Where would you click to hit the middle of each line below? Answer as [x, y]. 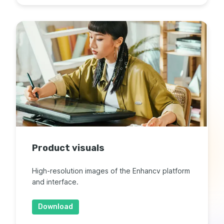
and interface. [55, 181]
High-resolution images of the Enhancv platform [111, 170]
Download [55, 206]
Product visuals [68, 148]
